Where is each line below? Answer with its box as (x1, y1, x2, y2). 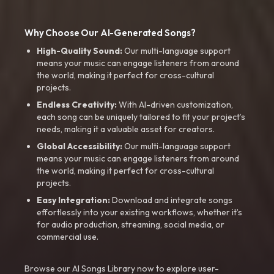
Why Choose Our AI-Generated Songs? (24, 27, 196, 39)
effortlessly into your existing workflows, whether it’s (37, 207, 242, 218)
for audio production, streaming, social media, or (37, 219, 224, 230)
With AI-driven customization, (117, 99, 233, 110)
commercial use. (37, 231, 98, 242)
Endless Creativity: (37, 99, 117, 110)
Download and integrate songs (110, 194, 232, 206)
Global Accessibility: (37, 141, 122, 152)
